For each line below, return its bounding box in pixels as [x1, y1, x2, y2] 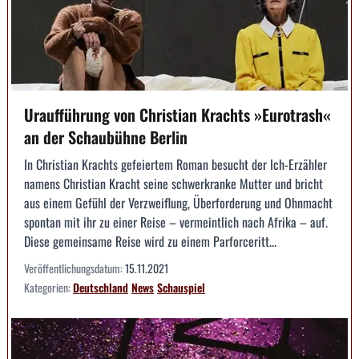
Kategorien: [24, 278, 73, 296]
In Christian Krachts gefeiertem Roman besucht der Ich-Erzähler [24, 154, 327, 174]
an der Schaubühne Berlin [24, 124, 188, 149]
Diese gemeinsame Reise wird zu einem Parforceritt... [24, 231, 276, 251]
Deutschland [73, 278, 128, 296]
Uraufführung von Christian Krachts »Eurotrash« [24, 102, 331, 127]
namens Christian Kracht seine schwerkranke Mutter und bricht [24, 173, 323, 193]
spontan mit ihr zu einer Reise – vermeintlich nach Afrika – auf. [24, 212, 328, 232]
